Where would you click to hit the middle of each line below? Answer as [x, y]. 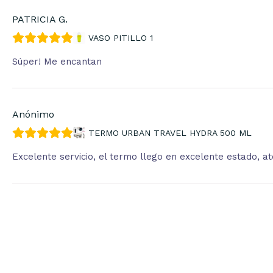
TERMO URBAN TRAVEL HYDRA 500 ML [170, 133]
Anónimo [33, 114]
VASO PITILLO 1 [121, 37]
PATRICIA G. [40, 19]
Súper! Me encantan [57, 61]
